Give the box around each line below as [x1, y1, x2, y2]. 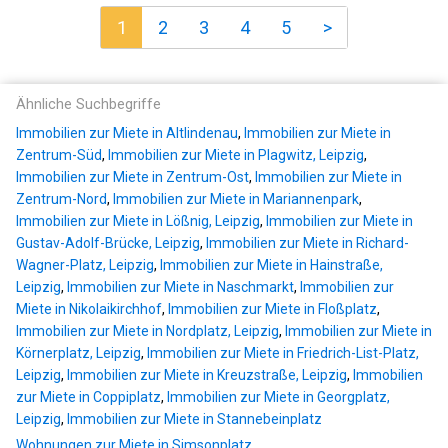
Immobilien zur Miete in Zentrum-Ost [16, 169, 249, 186]
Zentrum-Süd [16, 147, 102, 164]
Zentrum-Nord [16, 191, 107, 208]
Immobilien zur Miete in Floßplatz [168, 301, 377, 318]
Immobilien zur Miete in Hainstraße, [160, 257, 383, 274]
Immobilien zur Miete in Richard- [206, 235, 409, 252]
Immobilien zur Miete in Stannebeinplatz [67, 411, 322, 428]
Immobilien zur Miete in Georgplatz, [167, 389, 390, 406]
